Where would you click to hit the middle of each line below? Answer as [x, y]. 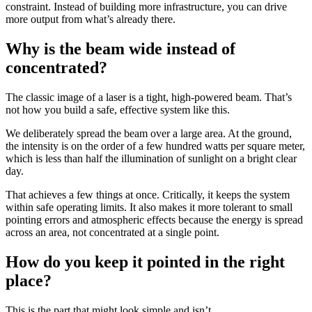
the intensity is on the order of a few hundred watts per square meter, [155, 146]
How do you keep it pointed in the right [145, 262]
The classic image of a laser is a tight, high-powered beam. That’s [149, 97]
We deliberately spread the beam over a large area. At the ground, [149, 133]
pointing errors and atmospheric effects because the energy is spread [154, 220]
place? [29, 280]
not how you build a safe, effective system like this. [118, 110]
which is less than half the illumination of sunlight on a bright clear [151, 158]
